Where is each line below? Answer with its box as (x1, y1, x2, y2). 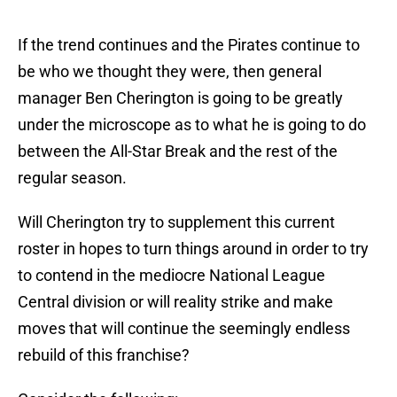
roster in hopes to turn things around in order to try (18, 239, 369, 259)
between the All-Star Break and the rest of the (18, 142, 338, 161)
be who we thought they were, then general (18, 62, 322, 82)
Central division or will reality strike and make (18, 292, 333, 312)
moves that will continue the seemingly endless (18, 319, 350, 339)
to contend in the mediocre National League (18, 266, 325, 285)
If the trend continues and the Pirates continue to (18, 35, 360, 55)
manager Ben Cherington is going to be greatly (18, 89, 343, 108)
